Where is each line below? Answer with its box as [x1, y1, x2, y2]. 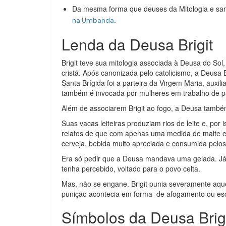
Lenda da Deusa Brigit [62, 33, 213, 55]
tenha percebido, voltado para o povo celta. [62, 163, 200, 174]
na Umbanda [72, 16, 114, 25]
